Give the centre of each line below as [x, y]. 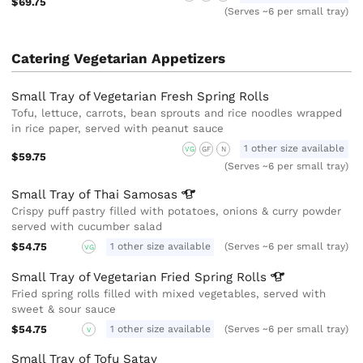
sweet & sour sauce [64, 309]
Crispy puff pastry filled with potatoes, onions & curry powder [177, 211]
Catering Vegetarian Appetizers [119, 59]
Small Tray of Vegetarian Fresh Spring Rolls [141, 97]
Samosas [153, 195]
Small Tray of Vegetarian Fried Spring [124, 277]
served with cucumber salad [87, 227]
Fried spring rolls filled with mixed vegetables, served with [169, 293]
